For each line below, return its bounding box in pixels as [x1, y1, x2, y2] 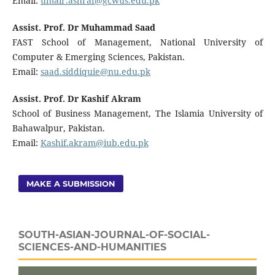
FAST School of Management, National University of [12, 36, 263, 48]
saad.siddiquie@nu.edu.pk [40, 66, 150, 78]
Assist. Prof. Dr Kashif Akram [12, 93, 141, 105]
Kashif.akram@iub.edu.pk [40, 137, 149, 149]
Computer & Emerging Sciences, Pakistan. [12, 51, 185, 63]
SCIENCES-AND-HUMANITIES [18, 241, 166, 254]
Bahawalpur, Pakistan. [12, 122, 105, 134]
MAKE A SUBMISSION [26, 179, 116, 189]
